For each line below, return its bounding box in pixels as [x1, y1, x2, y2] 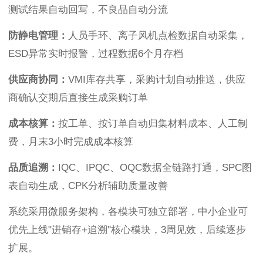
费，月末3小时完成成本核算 [8, 136, 133, 148]
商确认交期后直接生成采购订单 [8, 92, 148, 104]
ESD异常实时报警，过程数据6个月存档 [8, 48, 183, 60]
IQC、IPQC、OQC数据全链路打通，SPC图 [58, 162, 252, 174]
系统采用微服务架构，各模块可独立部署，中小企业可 [8, 206, 248, 218]
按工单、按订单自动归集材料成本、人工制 [58, 118, 248, 130]
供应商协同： [8, 74, 68, 86]
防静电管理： [8, 30, 68, 42]
